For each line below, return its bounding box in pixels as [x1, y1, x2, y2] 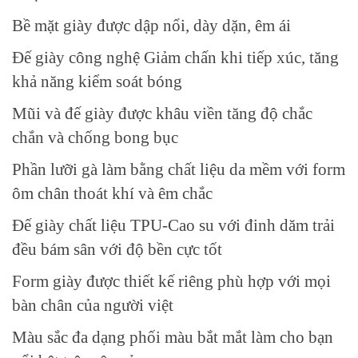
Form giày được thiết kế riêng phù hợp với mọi [12, 271, 331, 291]
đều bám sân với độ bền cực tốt [12, 239, 222, 259]
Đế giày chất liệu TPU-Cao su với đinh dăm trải [12, 215, 335, 235]
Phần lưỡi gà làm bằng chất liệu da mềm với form [12, 159, 345, 179]
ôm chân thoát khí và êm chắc [12, 183, 213, 203]
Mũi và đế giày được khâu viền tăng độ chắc [12, 103, 312, 123]
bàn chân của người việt [12, 295, 173, 315]
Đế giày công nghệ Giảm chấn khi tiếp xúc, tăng [12, 47, 339, 67]
